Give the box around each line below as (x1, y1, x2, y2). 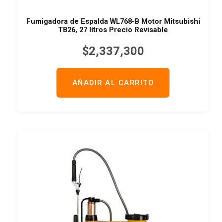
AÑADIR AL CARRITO (72, 78, 154, 87)
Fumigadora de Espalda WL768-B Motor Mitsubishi (26, 17, 200, 26)
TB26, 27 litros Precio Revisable (58, 25, 168, 35)
